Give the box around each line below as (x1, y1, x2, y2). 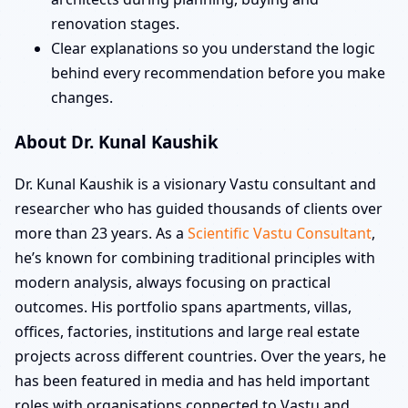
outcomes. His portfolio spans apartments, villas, (15, 297, 352, 318)
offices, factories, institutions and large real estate (15, 321, 360, 342)
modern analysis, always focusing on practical (15, 272, 331, 293)
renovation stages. (51, 13, 179, 34)
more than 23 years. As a (15, 223, 188, 244)
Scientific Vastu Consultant (188, 223, 372, 244)
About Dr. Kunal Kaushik (15, 129, 219, 153)
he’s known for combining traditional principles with (15, 248, 375, 269)
